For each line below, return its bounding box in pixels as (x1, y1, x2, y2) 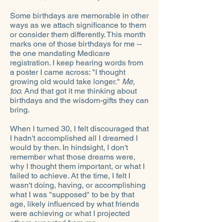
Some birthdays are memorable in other (10, 11, 149, 20)
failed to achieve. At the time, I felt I (10, 171, 130, 180)
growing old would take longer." (10, 77, 122, 86)
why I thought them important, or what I (10, 162, 145, 171)
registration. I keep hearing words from (10, 58, 143, 67)
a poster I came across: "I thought (10, 67, 125, 77)
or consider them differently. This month (10, 30, 146, 39)
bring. (10, 105, 30, 114)
